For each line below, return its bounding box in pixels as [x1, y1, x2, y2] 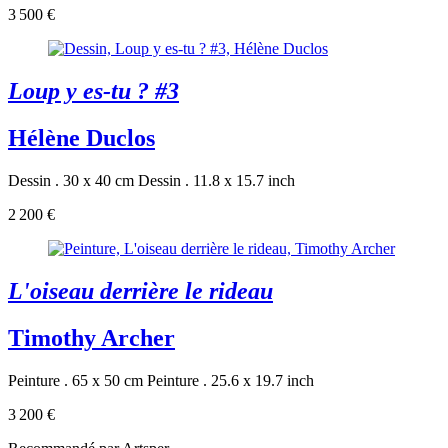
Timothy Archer [8, 324, 175, 351]
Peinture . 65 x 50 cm [8, 371, 143, 389]
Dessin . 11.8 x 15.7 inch [138, 171, 295, 189]
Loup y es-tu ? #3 [8, 78, 179, 105]
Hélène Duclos [8, 124, 155, 151]
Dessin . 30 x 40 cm [8, 171, 134, 189]
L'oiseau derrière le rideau [8, 277, 273, 304]
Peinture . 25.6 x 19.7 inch [147, 371, 314, 389]
